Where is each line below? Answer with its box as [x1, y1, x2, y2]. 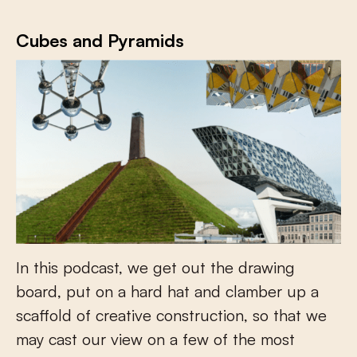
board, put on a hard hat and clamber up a [16, 280, 319, 301]
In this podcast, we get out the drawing [16, 257, 295, 277]
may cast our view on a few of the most [16, 328, 295, 349]
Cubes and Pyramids [16, 29, 184, 52]
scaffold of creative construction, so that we [16, 304, 327, 325]
